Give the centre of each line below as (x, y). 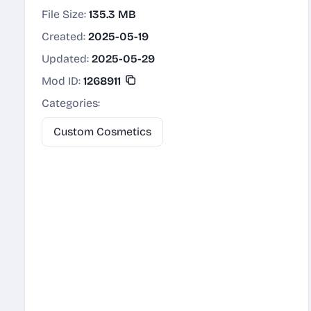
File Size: (65, 14)
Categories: (71, 103)
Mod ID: (62, 81)
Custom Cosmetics (102, 132)
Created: (65, 36)
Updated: (67, 59)
